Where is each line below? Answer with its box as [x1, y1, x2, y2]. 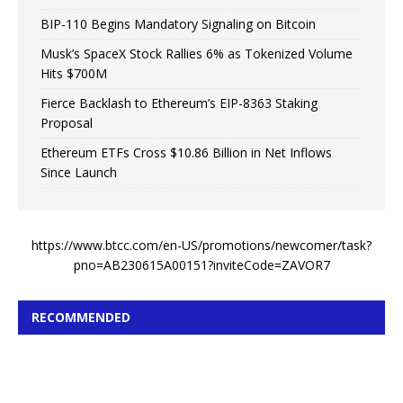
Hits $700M [40, 64, 107, 82]
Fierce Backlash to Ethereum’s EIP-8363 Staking [40, 94, 318, 112]
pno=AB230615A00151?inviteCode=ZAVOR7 [73, 255, 330, 273]
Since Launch [40, 163, 117, 181]
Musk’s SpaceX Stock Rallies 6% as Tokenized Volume [40, 44, 353, 62]
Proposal [40, 113, 93, 131]
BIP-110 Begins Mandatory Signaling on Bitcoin [40, 14, 316, 32]
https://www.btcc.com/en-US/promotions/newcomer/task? [31, 236, 372, 254]
